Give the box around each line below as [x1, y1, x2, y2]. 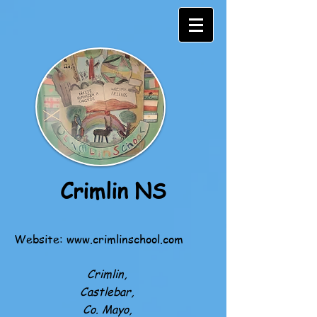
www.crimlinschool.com [67, 231, 183, 247]
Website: [14, 231, 67, 247]
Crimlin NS [60, 176, 166, 204]
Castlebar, [80, 284, 134, 299]
